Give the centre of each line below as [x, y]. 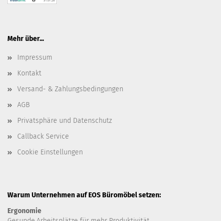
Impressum [35, 58]
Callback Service [43, 137]
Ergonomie [25, 211]
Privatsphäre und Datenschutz [65, 121]
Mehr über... [26, 39]
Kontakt [29, 74]
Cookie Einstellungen [50, 152]
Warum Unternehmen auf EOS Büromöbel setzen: [84, 195]
